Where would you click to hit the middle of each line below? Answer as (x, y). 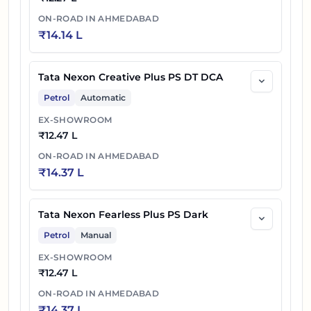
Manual (96, 235)
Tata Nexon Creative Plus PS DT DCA (131, 77)
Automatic (103, 98)
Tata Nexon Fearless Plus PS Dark (123, 215)
